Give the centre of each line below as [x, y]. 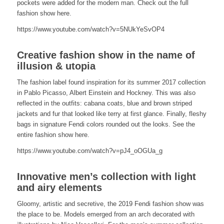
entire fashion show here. [53, 134]
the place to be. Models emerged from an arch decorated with [105, 214]
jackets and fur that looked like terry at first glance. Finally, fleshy [111, 113]
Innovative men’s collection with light [106, 176]
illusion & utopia [56, 66]
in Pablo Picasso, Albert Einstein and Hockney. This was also [106, 92]
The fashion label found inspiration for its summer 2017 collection [111, 82]
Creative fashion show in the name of [106, 55]
